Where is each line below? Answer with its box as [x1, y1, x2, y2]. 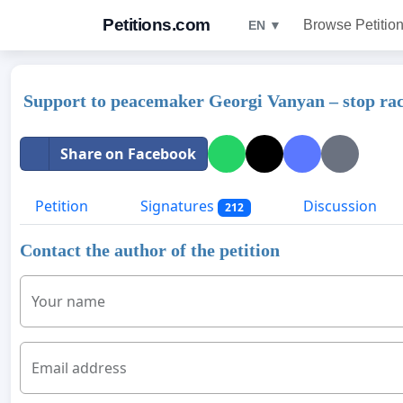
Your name [31, 291, 105, 312]
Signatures [137, 196, 218, 216]
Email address [31, 358, 127, 379]
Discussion [299, 196, 377, 216]
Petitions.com [103, 15, 210, 34]
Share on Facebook [60, 144, 196, 164]
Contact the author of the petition [20, 240, 280, 261]
